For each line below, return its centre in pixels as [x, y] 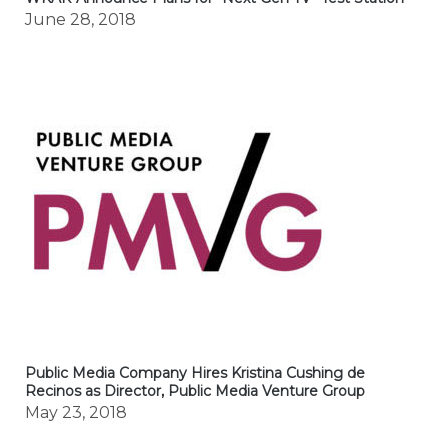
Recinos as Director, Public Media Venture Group [194, 390]
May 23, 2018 [75, 412]
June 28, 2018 [80, 19]
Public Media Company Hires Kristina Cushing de [194, 372]
